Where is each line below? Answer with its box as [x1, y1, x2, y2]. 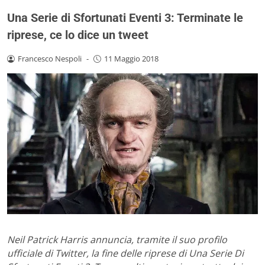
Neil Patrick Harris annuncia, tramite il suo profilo [7, 233, 227, 247]
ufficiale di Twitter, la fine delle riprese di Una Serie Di [7, 247, 244, 260]
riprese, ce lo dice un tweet [7, 27, 148, 42]
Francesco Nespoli [17, 53, 82, 64]
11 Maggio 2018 [104, 53, 159, 64]
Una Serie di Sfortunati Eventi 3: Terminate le [7, 10, 243, 25]
